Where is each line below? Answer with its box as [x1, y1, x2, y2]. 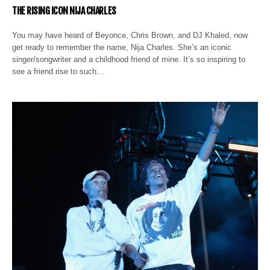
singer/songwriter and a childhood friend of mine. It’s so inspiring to [12, 54, 246, 64]
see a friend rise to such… [12, 66, 105, 76]
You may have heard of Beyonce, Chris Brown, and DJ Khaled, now [12, 30, 248, 40]
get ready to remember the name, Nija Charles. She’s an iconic [12, 42, 232, 52]
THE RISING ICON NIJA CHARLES [12, 4, 116, 17]
